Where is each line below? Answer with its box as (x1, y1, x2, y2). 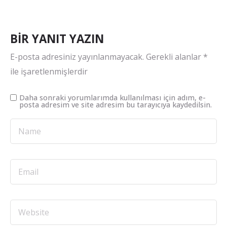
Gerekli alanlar (146, 51, 203, 63)
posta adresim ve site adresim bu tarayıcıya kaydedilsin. (19, 100, 212, 110)
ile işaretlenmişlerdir (10, 66, 88, 78)
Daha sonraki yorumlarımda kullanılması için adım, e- (19, 93, 206, 103)
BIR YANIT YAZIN (10, 31, 104, 47)
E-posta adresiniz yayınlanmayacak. (10, 51, 144, 63)
